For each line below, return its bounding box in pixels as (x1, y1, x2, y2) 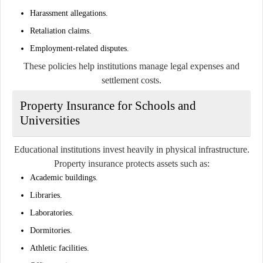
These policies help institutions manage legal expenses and (23, 60, 240, 71)
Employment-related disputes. (30, 43, 129, 53)
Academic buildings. (30, 173, 98, 182)
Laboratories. (30, 208, 74, 217)
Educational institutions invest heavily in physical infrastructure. (14, 144, 249, 154)
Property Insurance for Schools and (20, 98, 196, 113)
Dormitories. (30, 225, 72, 235)
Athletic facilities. (30, 243, 89, 252)
